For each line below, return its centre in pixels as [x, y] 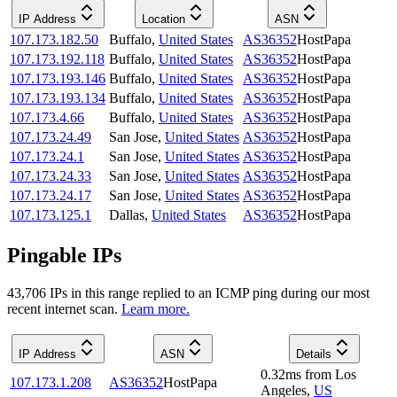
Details [313, 354]
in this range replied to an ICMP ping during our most [218, 292]
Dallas [127, 215]
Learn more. [156, 308]
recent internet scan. [62, 308]
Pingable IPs [64, 256]
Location [163, 19]
